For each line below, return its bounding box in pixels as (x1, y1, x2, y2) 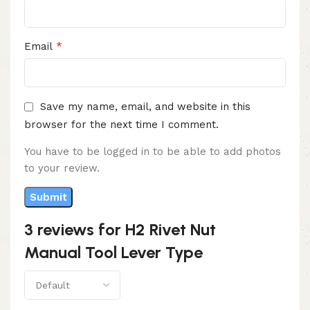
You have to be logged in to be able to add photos (24, 145, 281, 158)
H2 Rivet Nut (125, 219, 216, 239)
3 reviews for (24, 219, 125, 239)
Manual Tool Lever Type (24, 241, 203, 262)
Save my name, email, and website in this (40, 100, 250, 113)
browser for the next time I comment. (24, 118, 219, 131)
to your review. (24, 161, 100, 174)
